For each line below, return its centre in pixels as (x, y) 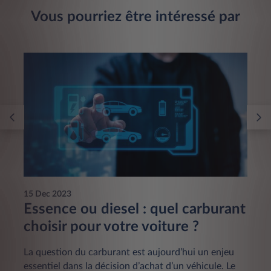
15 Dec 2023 (47, 194)
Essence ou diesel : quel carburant (135, 210)
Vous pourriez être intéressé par (135, 17)
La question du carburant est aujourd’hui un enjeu (129, 253)
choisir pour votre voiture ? (111, 227)
